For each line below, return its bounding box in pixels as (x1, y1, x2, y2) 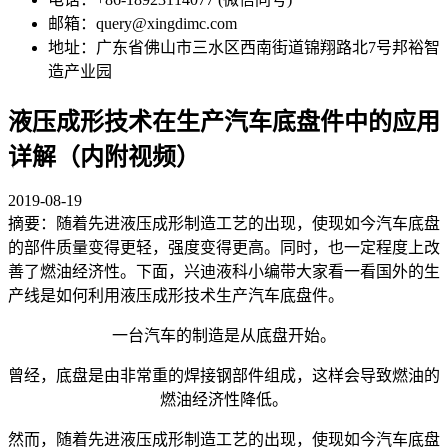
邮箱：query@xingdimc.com (48, 15, 237, 33)
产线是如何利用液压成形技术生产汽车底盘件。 (8, 286, 344, 304)
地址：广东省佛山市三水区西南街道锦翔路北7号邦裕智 (48, 39, 440, 57)
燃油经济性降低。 (160, 390, 288, 408)
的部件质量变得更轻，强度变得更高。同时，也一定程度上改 (8, 238, 440, 256)
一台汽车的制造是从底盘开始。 (112, 326, 336, 344)
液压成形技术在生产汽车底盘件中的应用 (8, 108, 440, 135)
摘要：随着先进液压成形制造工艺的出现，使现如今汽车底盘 (8, 214, 440, 232)
